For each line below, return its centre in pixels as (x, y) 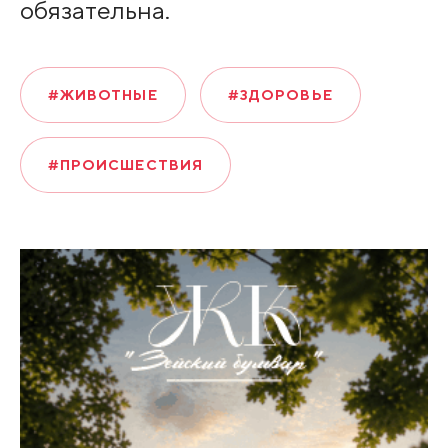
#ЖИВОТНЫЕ (102, 95)
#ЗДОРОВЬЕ (280, 95)
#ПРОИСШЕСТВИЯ (125, 165)
